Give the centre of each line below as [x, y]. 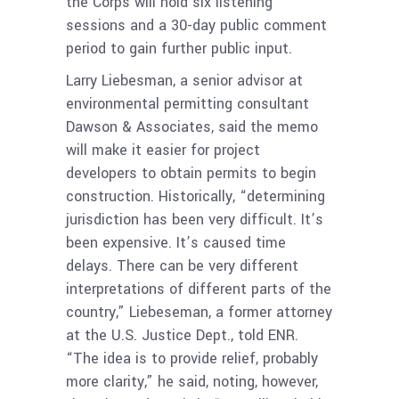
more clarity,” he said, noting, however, [192, 382]
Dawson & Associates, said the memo [192, 127]
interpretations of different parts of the [199, 289]
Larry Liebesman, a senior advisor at [184, 81]
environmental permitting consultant [187, 104]
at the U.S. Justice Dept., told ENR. [182, 336]
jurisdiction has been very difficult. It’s [195, 220]
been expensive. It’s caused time [176, 243]
